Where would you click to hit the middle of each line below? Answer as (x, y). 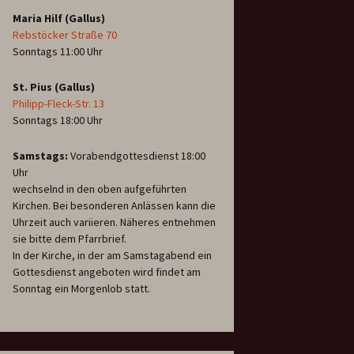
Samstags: (40, 156)
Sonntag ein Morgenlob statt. (81, 289)
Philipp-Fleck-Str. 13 (58, 104)
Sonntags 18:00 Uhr (58, 121)
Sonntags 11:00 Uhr (58, 52)
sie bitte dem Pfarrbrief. (70, 239)
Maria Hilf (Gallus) (59, 19)
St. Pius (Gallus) (54, 87)
